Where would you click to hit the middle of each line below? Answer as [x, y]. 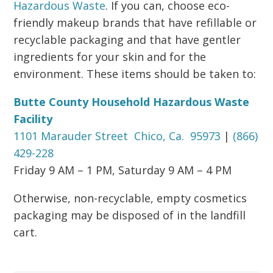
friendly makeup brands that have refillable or [135, 23]
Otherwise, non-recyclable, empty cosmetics [130, 198]
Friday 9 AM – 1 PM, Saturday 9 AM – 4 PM [123, 170]
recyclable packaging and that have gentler [127, 40]
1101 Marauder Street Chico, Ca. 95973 [117, 136]
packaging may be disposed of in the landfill [130, 215]
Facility [33, 119]
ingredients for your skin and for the [110, 57]
